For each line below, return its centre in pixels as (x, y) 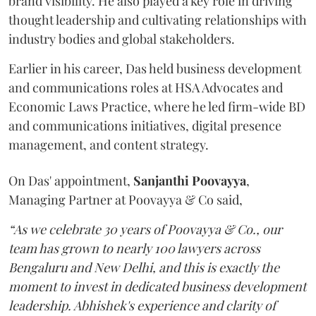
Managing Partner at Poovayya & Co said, (126, 200)
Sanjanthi (161, 181)
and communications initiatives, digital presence (145, 126)
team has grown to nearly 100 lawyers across (134, 249)
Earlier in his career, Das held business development (155, 69)
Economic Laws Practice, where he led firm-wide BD (157, 107)
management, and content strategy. (109, 145)
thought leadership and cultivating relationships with (158, 20)
